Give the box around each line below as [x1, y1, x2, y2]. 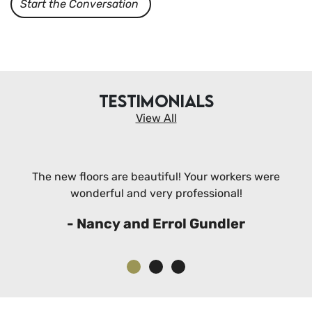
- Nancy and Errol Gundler [67, 215, 245, 233]
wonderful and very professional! [70, 187, 242, 201]
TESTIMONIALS [98, 91, 214, 111]
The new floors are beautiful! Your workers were [32, 170, 280, 184]
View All [135, 111, 177, 125]
